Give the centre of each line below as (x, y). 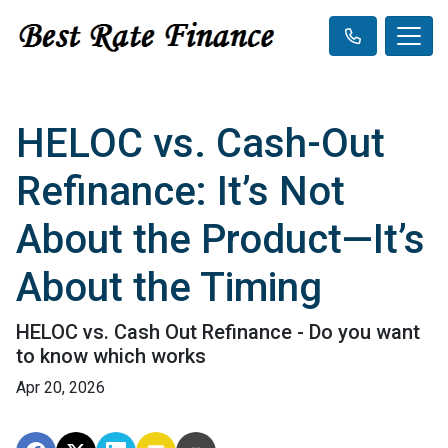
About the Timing (169, 287)
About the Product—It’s (220, 239)
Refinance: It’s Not (180, 191)
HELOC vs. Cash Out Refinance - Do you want (218, 332)
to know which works (111, 356)
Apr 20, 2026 (60, 387)
